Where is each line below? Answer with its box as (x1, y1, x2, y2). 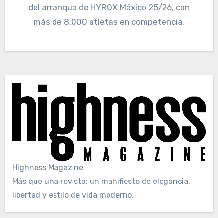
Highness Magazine (12, 163, 83, 173)
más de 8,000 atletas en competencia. (34, 17, 184, 27)
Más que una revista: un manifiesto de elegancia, (12, 177, 190, 186)
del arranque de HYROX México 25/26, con (28, 2, 190, 13)
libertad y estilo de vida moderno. (12, 190, 134, 200)
